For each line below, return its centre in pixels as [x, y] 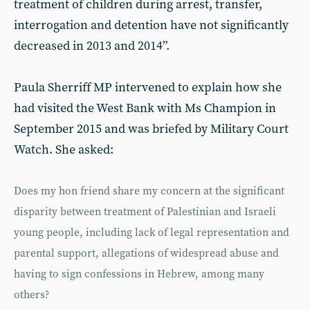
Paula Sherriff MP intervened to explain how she [148, 88]
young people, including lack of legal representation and [152, 233]
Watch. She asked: [64, 150]
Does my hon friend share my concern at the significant [149, 191]
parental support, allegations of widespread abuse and [146, 254]
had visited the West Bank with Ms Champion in [145, 108]
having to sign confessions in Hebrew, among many [139, 274]
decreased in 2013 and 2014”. [92, 46]
